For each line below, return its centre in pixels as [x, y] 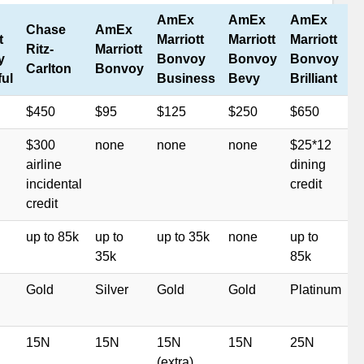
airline [44, 165]
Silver [112, 290]
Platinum [316, 290]
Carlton [49, 69]
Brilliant [314, 78]
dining [308, 165]
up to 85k [52, 237]
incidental [54, 184]
